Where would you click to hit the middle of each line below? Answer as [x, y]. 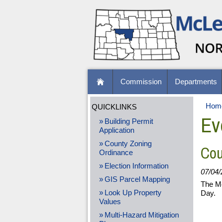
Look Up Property [133, 193]
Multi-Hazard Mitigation [141, 215]
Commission [141, 82]
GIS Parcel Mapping [137, 179]
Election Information [136, 166]
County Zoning [128, 143]
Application [116, 130]
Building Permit [129, 121]
